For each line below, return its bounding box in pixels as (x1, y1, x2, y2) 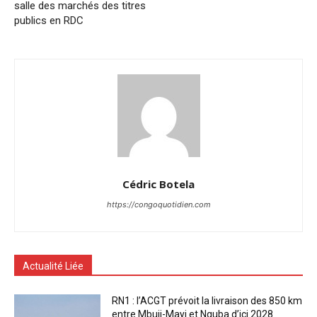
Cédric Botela (122, 177, 195, 192)
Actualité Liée (23, 260, 83, 272)
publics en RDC (14, 14, 83, 28)
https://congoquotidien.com (106, 200, 211, 210)
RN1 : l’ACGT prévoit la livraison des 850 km (112, 295, 303, 307)
